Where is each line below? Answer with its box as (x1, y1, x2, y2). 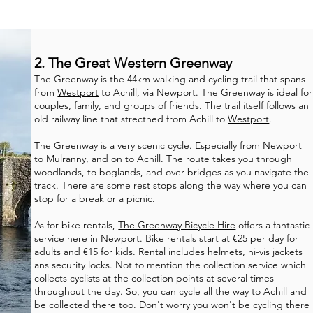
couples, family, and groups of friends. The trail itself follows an (34, 99, 310, 112)
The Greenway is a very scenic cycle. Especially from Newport (34, 139, 303, 152)
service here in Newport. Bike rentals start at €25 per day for (34, 232, 299, 245)
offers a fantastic (235, 219, 310, 231)
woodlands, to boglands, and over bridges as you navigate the (34, 166, 310, 178)
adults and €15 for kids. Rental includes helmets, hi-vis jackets (34, 245, 303, 258)
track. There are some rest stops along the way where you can (34, 179, 307, 191)
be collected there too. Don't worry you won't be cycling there (34, 298, 310, 311)
